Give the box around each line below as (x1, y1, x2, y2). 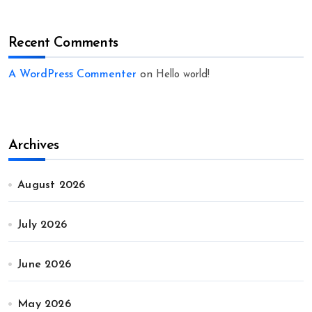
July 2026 (17, 219, 68, 231)
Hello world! (156, 70, 210, 81)
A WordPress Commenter (8, 69, 136, 81)
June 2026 (17, 259, 72, 271)
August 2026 (17, 180, 86, 192)
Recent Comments (8, 36, 118, 51)
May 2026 (17, 299, 71, 311)
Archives (8, 139, 59, 153)
